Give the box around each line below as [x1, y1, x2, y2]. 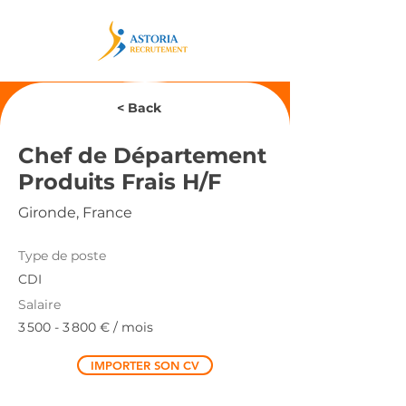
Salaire [18, 296, 61, 313]
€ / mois [96, 319, 153, 335]
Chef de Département [18, 142, 266, 169]
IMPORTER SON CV [91, 358, 199, 372]
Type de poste [18, 247, 106, 264]
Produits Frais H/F [18, 169, 221, 195]
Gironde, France [18, 204, 132, 221]
